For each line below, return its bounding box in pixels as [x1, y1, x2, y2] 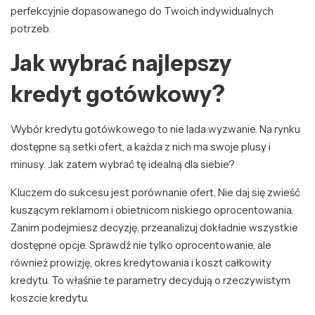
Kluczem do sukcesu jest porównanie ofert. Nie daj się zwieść [11, 186, 300, 200]
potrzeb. [11, 22, 51, 36]
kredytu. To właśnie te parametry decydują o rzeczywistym [11, 274, 290, 288]
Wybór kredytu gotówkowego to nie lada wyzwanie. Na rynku [11, 122, 300, 136]
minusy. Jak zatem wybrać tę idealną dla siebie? [11, 157, 235, 172]
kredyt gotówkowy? [11, 80, 225, 108]
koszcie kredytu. [11, 291, 89, 305]
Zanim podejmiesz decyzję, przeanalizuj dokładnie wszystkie [11, 221, 298, 235]
